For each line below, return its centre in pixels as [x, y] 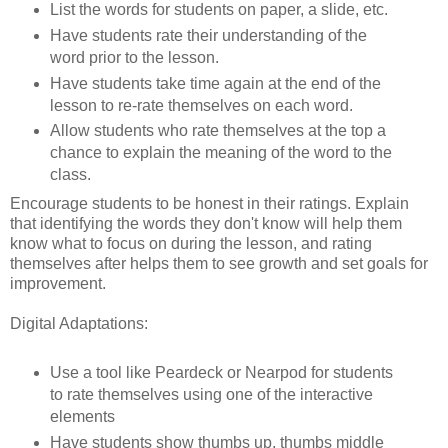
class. [70, 175]
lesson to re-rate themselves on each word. [203, 105]
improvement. [58, 284]
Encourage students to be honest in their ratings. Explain [209, 204]
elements [82, 417]
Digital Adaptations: [79, 324]
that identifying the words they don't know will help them [206, 224]
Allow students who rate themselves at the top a [217, 131]
